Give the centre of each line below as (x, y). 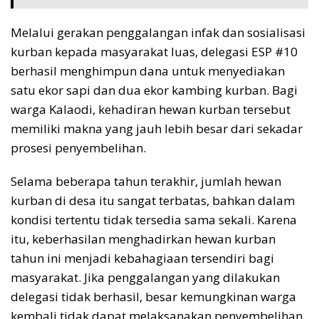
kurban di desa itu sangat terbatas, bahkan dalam (153, 200)
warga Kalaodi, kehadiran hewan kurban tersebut (151, 109)
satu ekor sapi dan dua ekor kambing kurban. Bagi (154, 90)
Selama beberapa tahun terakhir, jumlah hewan (146, 181)
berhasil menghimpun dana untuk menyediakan (148, 70)
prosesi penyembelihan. (78, 147)
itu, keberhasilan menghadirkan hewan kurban (143, 239)
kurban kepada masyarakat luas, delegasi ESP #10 (154, 51)
